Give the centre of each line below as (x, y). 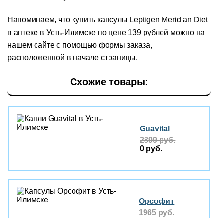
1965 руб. (157, 212)
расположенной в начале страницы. (73, 58)
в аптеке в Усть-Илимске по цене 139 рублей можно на (106, 32)
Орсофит (157, 201)
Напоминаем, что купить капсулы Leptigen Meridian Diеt (108, 20)
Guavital (155, 128)
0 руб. (151, 148)
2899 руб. (158, 140)
